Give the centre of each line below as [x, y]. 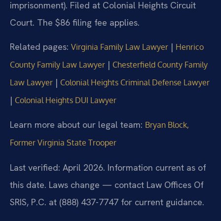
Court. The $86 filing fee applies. [75, 22]
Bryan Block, [167, 125]
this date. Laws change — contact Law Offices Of [107, 184]
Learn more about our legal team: [77, 125]
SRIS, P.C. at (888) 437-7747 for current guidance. [107, 202]
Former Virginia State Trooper [63, 143]
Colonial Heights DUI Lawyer [66, 100]
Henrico [190, 47]
